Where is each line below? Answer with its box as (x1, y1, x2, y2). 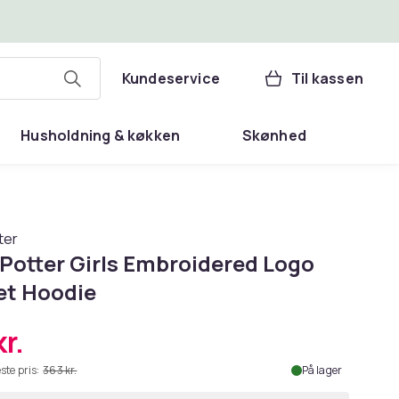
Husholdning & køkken (20, 126, 181, 145)
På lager (301, 362, 342, 378)
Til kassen (291, 69, 363, 88)
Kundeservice (121, 69, 221, 88)
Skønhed (241, 126, 306, 145)
